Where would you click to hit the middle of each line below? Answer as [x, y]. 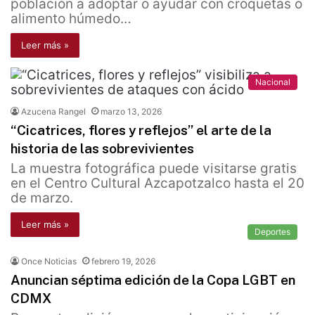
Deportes [272, 232]
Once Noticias [49, 262]
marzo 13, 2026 [131, 112]
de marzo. [42, 198]
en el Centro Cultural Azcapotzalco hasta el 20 [157, 184]
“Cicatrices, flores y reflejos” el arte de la [141, 130]
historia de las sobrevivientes [102, 149]
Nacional [273, 82]
